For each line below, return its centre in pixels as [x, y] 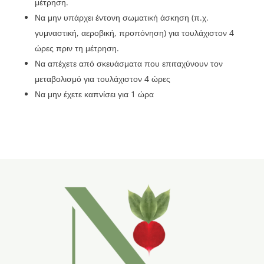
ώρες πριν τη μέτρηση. [77, 48]
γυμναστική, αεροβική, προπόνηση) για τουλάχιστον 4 [134, 33]
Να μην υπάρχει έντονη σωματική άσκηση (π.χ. [121, 18]
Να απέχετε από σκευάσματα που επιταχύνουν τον [128, 64]
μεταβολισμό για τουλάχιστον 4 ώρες [102, 79]
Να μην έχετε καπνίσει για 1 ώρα [94, 94]
